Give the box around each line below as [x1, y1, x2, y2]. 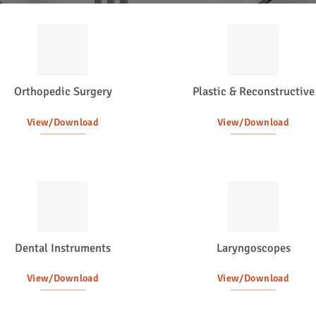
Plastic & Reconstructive [192, 83, 315, 99]
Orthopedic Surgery [13, 83, 112, 99]
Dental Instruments [15, 240, 111, 255]
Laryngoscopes [216, 240, 291, 255]
